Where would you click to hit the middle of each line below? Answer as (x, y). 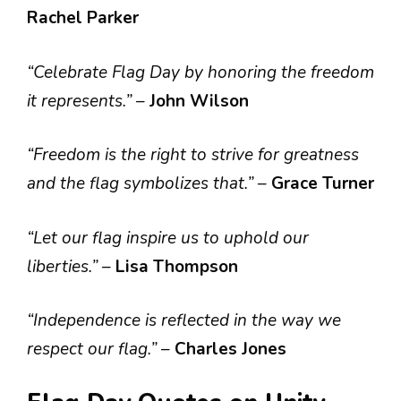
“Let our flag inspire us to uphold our (168, 238)
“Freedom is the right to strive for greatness (193, 155)
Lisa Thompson (177, 266)
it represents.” (81, 101)
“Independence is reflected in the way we (184, 320)
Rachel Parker (83, 18)
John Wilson (199, 101)
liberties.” (64, 266)
